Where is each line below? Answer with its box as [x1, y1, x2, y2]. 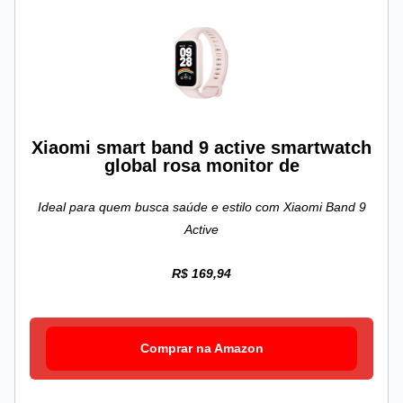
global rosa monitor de [103, 156, 300, 176]
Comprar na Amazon [139, 341, 264, 356]
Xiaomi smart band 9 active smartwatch [31, 138, 372, 158]
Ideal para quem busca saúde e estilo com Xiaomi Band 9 [37, 200, 366, 215]
